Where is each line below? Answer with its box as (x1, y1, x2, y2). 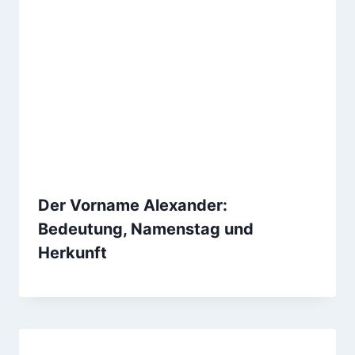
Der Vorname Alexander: (38, 195, 227, 215)
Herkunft (38, 242, 107, 262)
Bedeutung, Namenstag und (38, 219, 254, 239)
